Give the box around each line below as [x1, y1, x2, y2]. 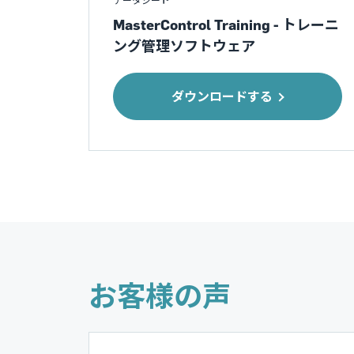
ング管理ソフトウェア [113, 37, 255, 55]
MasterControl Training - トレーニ [113, 16, 339, 34]
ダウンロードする [171, 88, 273, 105]
